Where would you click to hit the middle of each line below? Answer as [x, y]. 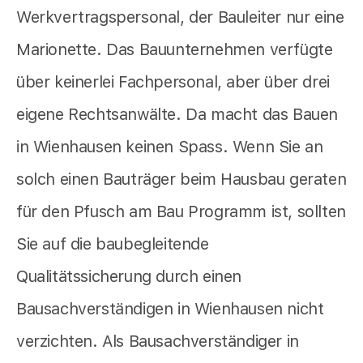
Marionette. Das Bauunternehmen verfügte [175, 49]
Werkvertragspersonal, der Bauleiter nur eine [180, 17]
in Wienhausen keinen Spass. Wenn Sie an [170, 146]
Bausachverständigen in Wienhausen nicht [170, 308]
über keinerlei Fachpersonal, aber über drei [173, 81]
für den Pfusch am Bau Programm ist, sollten [181, 211]
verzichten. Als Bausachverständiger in [158, 341]
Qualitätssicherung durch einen [129, 276]
